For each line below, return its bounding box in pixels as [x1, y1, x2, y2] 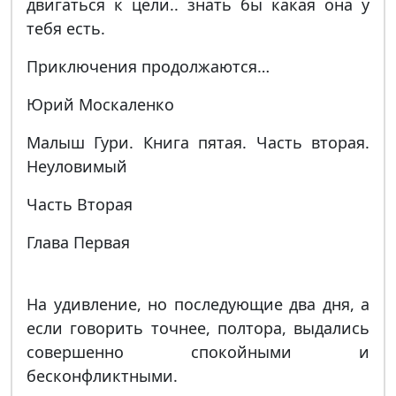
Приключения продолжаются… [27, 56, 270, 77]
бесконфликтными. [27, 365, 178, 386]
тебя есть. [27, 18, 105, 39]
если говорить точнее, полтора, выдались [27, 317, 369, 339]
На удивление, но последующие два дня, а [27, 293, 369, 315]
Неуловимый [27, 156, 127, 177]
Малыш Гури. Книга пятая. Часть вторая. [27, 132, 369, 153]
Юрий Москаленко [27, 94, 174, 115]
